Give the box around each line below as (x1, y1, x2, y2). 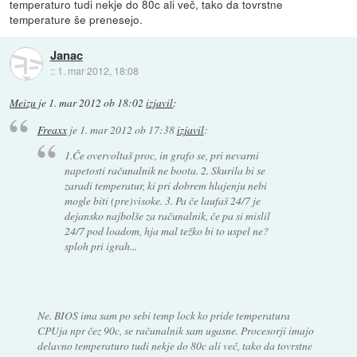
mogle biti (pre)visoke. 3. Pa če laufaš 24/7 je (65, 193, 261, 209)
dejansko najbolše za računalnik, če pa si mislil (65, 208, 271, 224)
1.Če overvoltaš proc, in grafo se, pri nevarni (65, 147, 260, 163)
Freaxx (37, 121, 67, 137)
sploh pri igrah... (65, 238, 138, 254)
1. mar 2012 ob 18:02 (49, 95, 144, 110)
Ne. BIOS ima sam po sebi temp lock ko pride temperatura (37, 308, 290, 324)
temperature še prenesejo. (10, 10, 143, 27)
